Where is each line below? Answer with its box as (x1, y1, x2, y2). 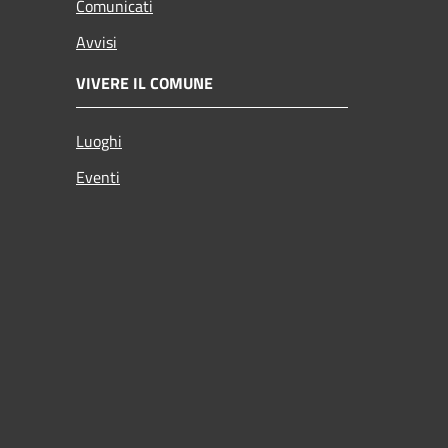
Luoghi (76, 128, 122, 153)
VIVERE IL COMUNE (76, 70, 213, 95)
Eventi (76, 164, 120, 189)
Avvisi (76, 29, 117, 54)
